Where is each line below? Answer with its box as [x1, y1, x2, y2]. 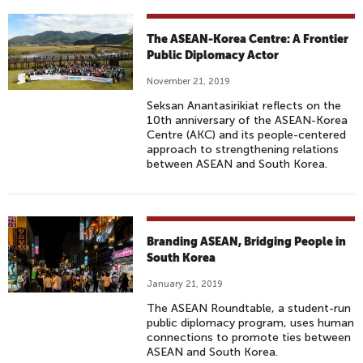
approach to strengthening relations [147, 143, 340, 156]
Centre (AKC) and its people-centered [147, 128, 347, 142]
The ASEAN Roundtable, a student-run [147, 301, 352, 315]
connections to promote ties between [147, 331, 352, 344]
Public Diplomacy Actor [147, 49, 280, 62]
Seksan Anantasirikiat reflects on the [147, 99, 342, 113]
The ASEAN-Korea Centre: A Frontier [147, 32, 349, 45]
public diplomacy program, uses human [147, 316, 355, 330]
